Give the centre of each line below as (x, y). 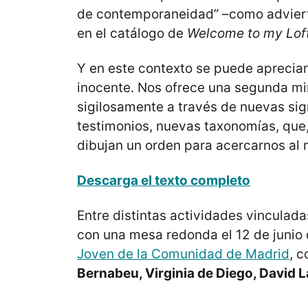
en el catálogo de (132, 33)
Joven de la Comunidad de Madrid (183, 254)
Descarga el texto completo (164, 180)
